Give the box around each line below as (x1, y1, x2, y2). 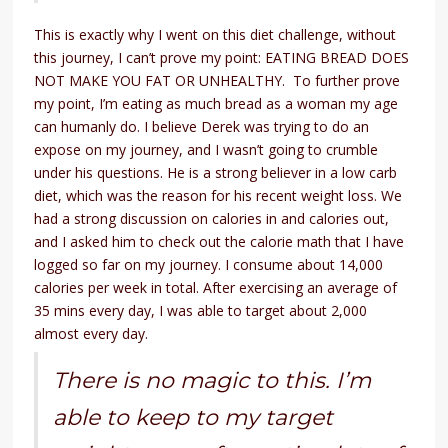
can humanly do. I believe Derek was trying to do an (34, 116, 370, 136)
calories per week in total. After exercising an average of (34, 277, 398, 297)
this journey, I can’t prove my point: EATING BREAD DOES (34, 47, 410, 67)
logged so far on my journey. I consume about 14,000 (34, 254, 384, 274)
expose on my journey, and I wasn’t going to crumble (34, 139, 379, 159)
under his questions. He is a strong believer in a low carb (34, 162, 398, 182)
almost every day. (34, 323, 149, 343)
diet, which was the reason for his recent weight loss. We (34, 185, 403, 205)
